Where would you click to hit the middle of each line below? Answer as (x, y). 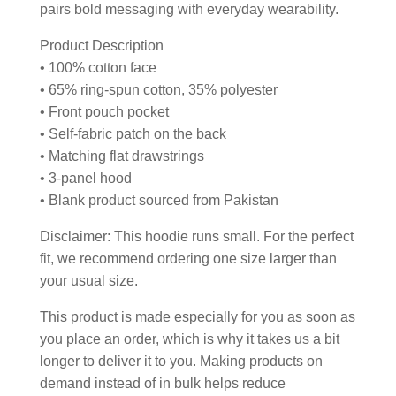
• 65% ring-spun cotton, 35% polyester (158, 89)
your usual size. (88, 280)
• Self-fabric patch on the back (133, 133)
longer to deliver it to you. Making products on (181, 361)
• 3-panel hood (85, 178)
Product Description (101, 45)
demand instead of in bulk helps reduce (162, 383)
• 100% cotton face (98, 67)
